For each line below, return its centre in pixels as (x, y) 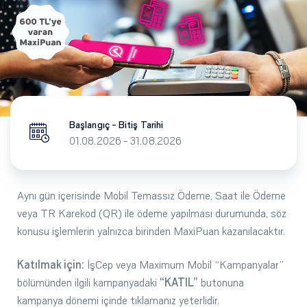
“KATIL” (179, 282)
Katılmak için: (51, 265)
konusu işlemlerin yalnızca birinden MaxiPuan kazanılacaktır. (151, 231)
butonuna (221, 282)
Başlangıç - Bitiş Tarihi (116, 124)
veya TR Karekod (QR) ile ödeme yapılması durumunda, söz (152, 213)
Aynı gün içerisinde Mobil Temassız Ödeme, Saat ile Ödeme (151, 195)
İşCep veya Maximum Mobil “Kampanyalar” (184, 265)
